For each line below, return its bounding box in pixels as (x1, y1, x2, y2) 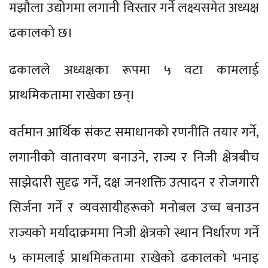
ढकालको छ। (9, 22, 73, 44)
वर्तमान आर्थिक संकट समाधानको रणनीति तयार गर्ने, (9, 121, 259, 144)
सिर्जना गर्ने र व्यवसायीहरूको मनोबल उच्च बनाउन (9, 196, 259, 219)
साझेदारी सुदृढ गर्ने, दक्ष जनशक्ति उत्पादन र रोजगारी (9, 171, 259, 194)
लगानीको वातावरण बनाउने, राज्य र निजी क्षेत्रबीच (9, 146, 259, 169)
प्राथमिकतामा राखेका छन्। (9, 84, 135, 106)
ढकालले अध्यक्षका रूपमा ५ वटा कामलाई (9, 59, 259, 81)
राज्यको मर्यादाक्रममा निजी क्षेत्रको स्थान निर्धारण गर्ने (9, 221, 259, 244)
